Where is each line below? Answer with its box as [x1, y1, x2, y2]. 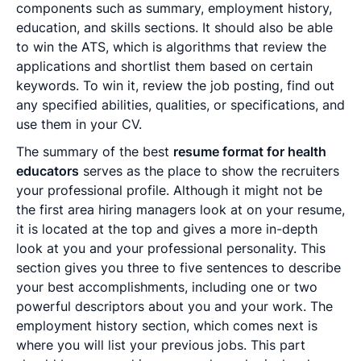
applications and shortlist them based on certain [16, 57, 313, 74]
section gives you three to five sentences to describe [16, 259, 341, 276]
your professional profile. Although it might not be [16, 181, 322, 198]
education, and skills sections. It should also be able [16, 19, 333, 35]
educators [16, 162, 79, 179]
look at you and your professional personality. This [16, 239, 326, 256]
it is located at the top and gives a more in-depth [16, 220, 317, 237]
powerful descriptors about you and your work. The [16, 297, 333, 314]
